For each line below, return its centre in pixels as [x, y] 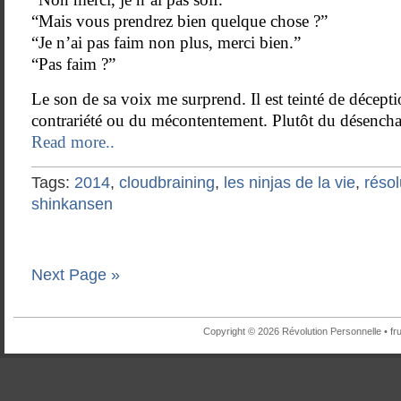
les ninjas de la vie [290, 183]
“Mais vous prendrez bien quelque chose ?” [179, 21]
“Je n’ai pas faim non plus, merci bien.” [166, 43]
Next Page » [76, 275]
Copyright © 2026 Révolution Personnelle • [297, 331]
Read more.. [73, 142]
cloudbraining [167, 183]
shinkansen [72, 204]
